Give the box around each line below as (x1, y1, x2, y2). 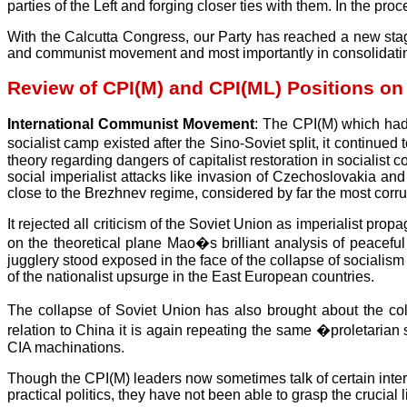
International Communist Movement (7, 115, 254, 132)
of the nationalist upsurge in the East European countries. (7, 268, 374, 284)
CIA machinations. (7, 339, 124, 355)
